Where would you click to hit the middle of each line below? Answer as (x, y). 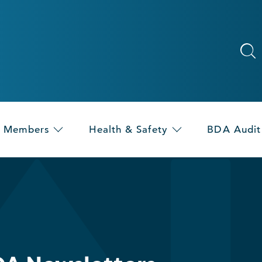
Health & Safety (128, 130)
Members (27, 130)
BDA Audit (234, 130)
